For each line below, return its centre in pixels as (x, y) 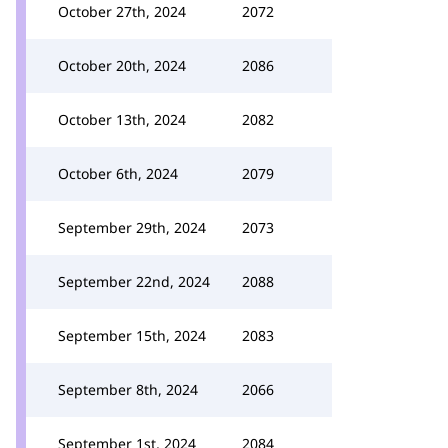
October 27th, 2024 (122, 11)
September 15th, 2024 (132, 335)
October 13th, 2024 (122, 119)
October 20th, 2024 (122, 65)
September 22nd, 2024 (134, 281)
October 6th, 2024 (118, 173)
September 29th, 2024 (132, 227)
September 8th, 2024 (128, 389)
